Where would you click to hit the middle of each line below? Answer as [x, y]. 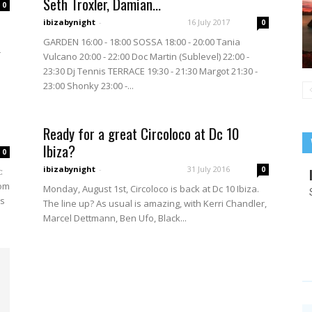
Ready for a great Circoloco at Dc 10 [141, 133]
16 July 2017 [209, 22]
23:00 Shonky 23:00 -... [88, 86]
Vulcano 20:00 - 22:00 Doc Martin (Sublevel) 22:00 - [146, 56]
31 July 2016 [209, 169]
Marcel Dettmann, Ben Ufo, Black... [115, 218]
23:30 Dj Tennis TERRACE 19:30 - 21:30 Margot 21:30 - [150, 71]
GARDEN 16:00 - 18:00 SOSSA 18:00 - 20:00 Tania [142, 42]
